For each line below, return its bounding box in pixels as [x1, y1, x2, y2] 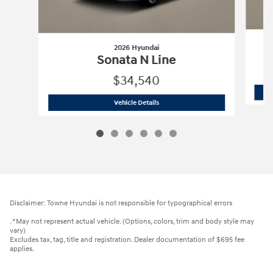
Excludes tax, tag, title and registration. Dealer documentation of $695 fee [10, 235, 244, 245]
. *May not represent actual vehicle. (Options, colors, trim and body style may [10, 217, 254, 227]
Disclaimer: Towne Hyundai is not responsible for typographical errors [10, 199, 232, 208]
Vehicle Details [113, 98, 159, 107]
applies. [10, 244, 34, 254]
